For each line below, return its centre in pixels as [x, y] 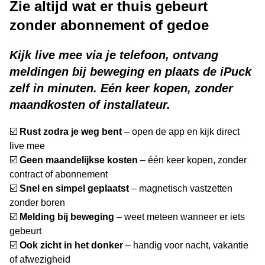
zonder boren [37, 202]
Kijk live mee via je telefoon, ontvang [114, 55]
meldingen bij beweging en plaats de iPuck [130, 71]
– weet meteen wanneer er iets [180, 216]
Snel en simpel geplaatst [74, 188]
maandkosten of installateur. [90, 104]
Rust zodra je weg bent [71, 131]
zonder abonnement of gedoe [109, 25]
